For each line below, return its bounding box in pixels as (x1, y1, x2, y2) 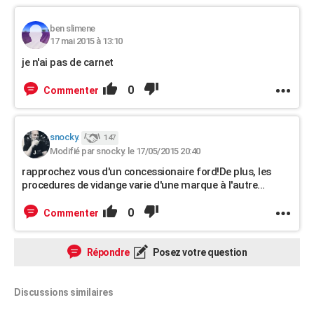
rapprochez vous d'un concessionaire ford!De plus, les (22, 165, 271, 178)
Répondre (85, 247, 130, 258)
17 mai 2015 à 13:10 (50, 36, 123, 46)
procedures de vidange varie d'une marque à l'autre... (22, 179, 265, 191)
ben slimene (50, 23, 95, 34)
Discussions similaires (14, 287, 113, 298)
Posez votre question (151, 247, 247, 258)
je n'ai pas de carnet (22, 56, 114, 69)
